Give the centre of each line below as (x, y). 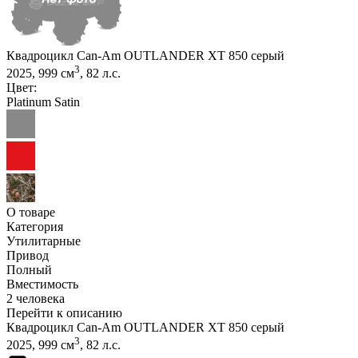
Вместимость (42, 284)
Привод (28, 256)
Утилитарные (44, 241)
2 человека (36, 299)
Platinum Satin (43, 102)
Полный (29, 270)
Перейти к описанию (64, 313)
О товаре (31, 213)
